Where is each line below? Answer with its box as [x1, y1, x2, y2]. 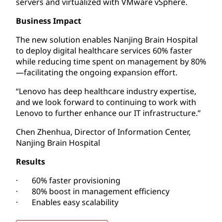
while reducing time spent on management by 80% [16, 55, 206, 67]
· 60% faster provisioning [16, 174, 120, 186]
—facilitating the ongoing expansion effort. [16, 66, 177, 78]
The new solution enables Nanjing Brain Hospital [16, 34, 198, 45]
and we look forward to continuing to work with [16, 96, 196, 108]
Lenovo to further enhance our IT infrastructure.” [16, 107, 201, 118]
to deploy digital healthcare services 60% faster [16, 45, 192, 56]
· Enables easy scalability [16, 196, 118, 208]
